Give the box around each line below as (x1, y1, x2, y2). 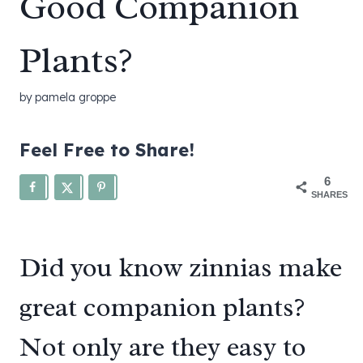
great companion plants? (19, 290, 305, 325)
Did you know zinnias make (19, 250, 342, 285)
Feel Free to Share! (19, 138, 194, 161)
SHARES (311, 189, 348, 199)
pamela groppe (35, 89, 117, 105)
